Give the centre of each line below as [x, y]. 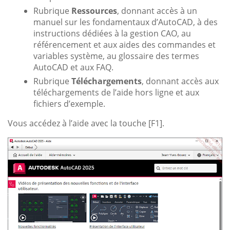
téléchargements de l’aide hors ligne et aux [116, 92]
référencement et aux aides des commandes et [124, 44]
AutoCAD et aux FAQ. [73, 67]
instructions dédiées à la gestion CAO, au [112, 33]
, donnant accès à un [157, 11]
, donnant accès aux [180, 81]
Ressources [94, 11]
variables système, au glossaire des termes [116, 56]
